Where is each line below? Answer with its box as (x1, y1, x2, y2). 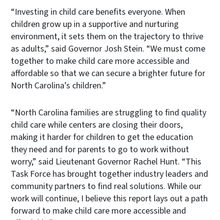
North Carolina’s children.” (11, 79, 106, 92)
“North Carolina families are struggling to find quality (11, 106, 206, 119)
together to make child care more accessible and (11, 55, 190, 67)
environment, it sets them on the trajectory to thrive (11, 30, 203, 43)
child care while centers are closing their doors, (11, 118, 183, 131)
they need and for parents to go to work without (11, 143, 189, 156)
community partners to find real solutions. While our (11, 180, 201, 192)
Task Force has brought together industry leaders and (11, 167, 208, 180)
